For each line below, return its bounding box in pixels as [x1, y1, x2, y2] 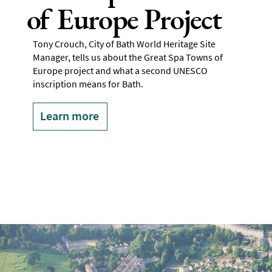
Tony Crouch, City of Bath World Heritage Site [32, 38, 216, 50]
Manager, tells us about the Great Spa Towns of [32, 51, 223, 64]
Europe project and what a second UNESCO [32, 64, 208, 77]
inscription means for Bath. [32, 78, 143, 90]
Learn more [39, 108, 99, 124]
